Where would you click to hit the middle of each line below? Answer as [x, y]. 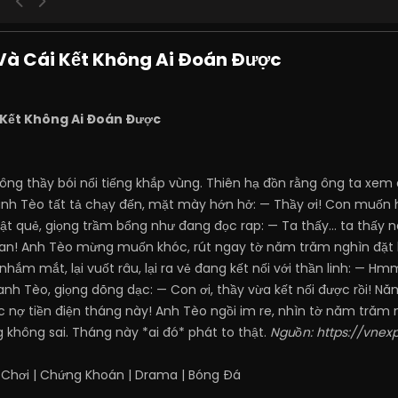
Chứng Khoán [82, 375]
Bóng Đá [215, 375]
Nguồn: [293, 332]
